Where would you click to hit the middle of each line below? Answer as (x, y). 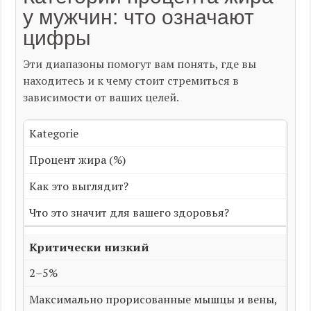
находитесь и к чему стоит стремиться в (131, 81)
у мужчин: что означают (139, 17)
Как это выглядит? (78, 186)
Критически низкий (89, 247)
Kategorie (53, 134)
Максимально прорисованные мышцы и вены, (153, 300)
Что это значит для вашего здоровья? (129, 212)
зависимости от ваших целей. (101, 97)
